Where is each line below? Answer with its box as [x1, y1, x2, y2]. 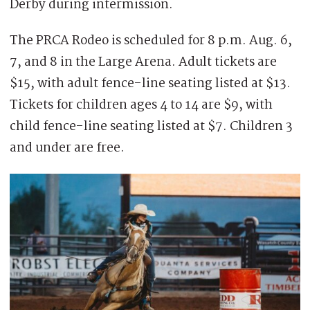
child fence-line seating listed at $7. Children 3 [10, 116, 293, 137]
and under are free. [10, 137, 125, 158]
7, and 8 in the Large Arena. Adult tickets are [10, 51, 277, 73]
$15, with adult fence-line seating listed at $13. [10, 73, 291, 94]
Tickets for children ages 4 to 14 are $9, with [10, 94, 273, 116]
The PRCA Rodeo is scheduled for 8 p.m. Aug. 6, [10, 30, 292, 51]
